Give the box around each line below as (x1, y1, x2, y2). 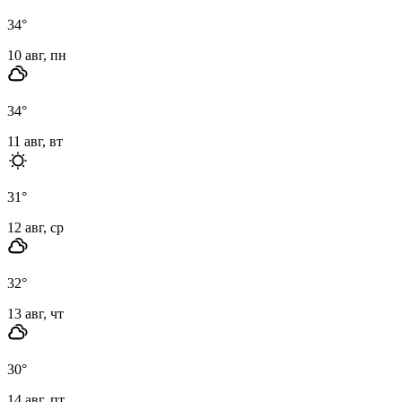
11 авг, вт (7, 133, 63, 149)
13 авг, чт (7, 305, 64, 321)
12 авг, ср (7, 219, 64, 235)
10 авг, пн (7, 47, 66, 63)
